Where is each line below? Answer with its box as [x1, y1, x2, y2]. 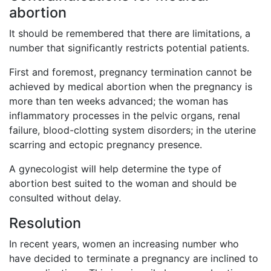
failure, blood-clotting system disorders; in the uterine [9, 124, 256, 137]
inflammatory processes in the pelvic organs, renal [9, 109, 240, 122]
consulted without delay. [9, 192, 121, 204]
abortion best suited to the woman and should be [9, 177, 237, 190]
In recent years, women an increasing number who [9, 238, 239, 250]
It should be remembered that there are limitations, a [9, 27, 250, 40]
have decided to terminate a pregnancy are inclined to [9, 252, 258, 265]
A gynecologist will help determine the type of [9, 163, 221, 175]
